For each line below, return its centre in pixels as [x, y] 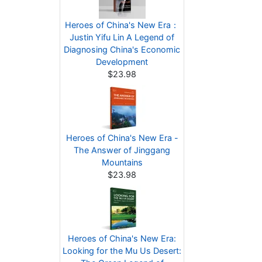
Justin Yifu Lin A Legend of [122, 37]
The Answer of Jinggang [122, 150]
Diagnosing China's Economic [122, 49]
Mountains [122, 162]
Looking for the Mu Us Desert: [122, 251]
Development [122, 62]
